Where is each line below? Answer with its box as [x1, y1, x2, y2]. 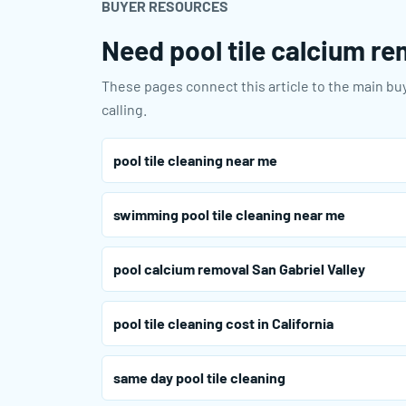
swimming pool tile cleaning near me [113, 206, 345, 224]
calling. [101, 101, 147, 119]
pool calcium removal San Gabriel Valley [113, 260, 365, 278]
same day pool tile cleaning [113, 369, 285, 387]
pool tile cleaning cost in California [113, 314, 333, 333]
